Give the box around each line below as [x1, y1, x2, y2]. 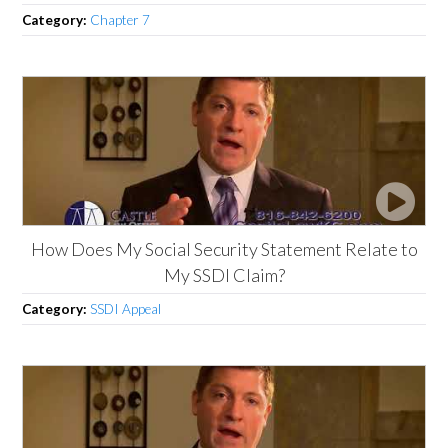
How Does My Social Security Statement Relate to [30, 237, 418, 260]
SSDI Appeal [90, 300, 162, 317]
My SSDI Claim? [163, 263, 285, 286]
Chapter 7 [90, 11, 151, 28]
